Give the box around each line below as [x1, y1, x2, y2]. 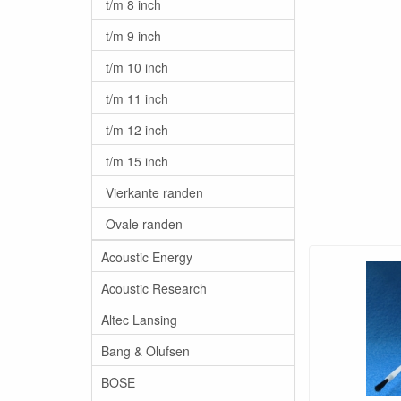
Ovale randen [106, 214, 183, 233]
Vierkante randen [106, 183, 203, 201]
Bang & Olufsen [101, 341, 190, 360]
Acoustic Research [101, 278, 207, 297]
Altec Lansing [101, 310, 177, 328]
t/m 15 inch [106, 151, 168, 170]
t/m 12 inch [106, 120, 168, 139]
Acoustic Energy [101, 247, 192, 266]
